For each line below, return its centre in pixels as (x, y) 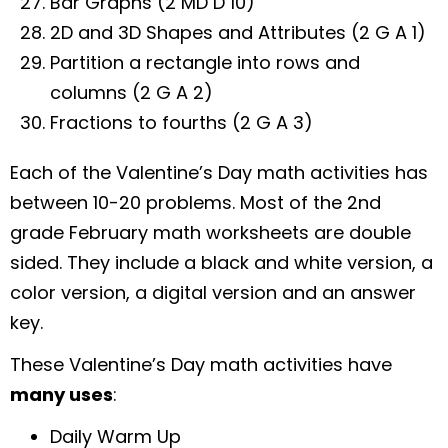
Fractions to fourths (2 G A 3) (181, 122)
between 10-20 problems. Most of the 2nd (195, 202)
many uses (61, 394)
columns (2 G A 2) (131, 92)
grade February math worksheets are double (210, 232)
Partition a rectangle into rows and (205, 62)
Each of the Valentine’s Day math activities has (219, 172)
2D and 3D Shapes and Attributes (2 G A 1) (238, 32)
